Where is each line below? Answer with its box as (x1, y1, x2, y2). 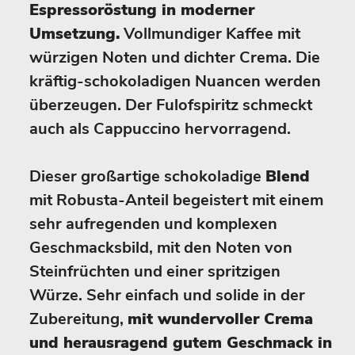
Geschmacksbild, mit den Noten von (29, 237, 292, 258)
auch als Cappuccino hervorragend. (29, 118, 291, 139)
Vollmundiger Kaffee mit (120, 23, 300, 44)
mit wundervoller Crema (128, 308, 313, 330)
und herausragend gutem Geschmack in (29, 332, 332, 353)
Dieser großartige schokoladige (29, 166, 265, 187)
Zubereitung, (29, 308, 128, 330)
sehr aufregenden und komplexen (29, 213, 277, 235)
